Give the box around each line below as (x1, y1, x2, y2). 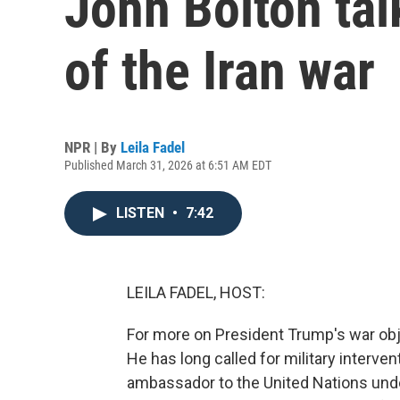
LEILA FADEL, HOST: (127, 283, 265, 302)
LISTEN (116, 204, 168, 221)
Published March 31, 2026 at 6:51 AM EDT (64, 158, 271, 172)
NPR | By (64, 138, 121, 156)
